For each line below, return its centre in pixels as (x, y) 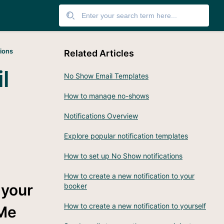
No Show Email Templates (106, 76)
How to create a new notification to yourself (135, 206)
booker (75, 186)
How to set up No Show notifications (123, 156)
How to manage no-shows (106, 96)
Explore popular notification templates (126, 136)
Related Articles (99, 53)
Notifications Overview (101, 116)
